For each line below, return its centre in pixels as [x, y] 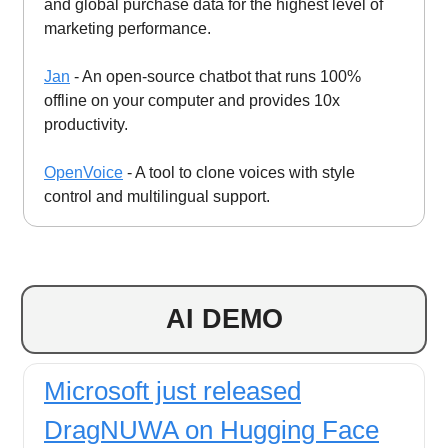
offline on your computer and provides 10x [192, 101]
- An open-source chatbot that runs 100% [215, 77]
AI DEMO [224, 319]
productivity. [86, 125]
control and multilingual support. [157, 197]
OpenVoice [83, 173]
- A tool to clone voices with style [239, 173]
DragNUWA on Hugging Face [211, 430]
